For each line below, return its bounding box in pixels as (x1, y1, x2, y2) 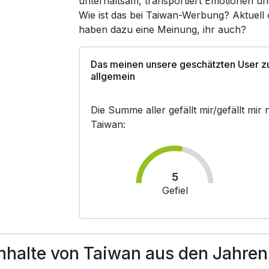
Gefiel (162, 184, 188, 196)
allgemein (91, 70, 136, 82)
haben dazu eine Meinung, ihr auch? (79, 23, 247, 35)
